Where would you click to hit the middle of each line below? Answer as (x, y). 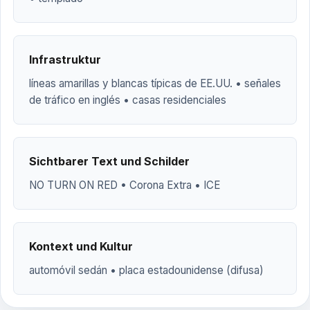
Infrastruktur (65, 60)
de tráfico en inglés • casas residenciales (128, 100)
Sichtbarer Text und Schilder (109, 161)
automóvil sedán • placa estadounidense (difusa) (146, 270)
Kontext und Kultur (81, 246)
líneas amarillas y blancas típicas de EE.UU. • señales (155, 83)
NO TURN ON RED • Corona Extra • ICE (125, 185)
